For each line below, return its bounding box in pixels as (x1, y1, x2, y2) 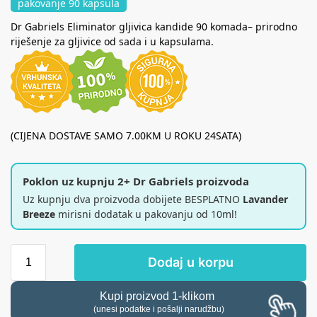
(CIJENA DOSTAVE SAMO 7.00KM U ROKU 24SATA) (11, 129, 241, 143)
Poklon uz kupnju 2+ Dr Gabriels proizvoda (23, 174, 249, 189)
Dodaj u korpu (147, 255, 234, 270)
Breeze (23, 207, 55, 221)
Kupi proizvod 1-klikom (100, 289, 217, 302)
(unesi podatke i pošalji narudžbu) (93, 304, 224, 314)
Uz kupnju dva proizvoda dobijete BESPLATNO (23, 192, 243, 207)
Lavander (243, 192, 288, 207)
